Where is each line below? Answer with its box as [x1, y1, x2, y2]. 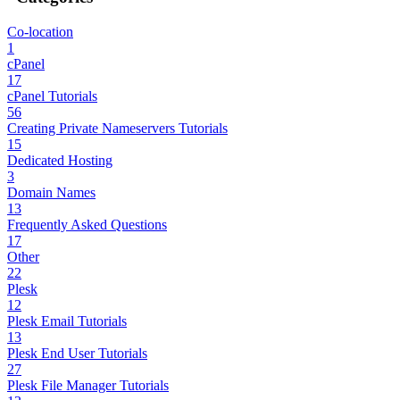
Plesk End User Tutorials [7, 346, 147, 362]
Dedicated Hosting [7, 153, 112, 169]
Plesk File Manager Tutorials [7, 378, 169, 394]
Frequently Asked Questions [7, 217, 167, 233]
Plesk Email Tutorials [7, 313, 127, 329]
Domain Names [7, 185, 96, 201]
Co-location [7, 24, 73, 40]
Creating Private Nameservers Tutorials [7, 121, 228, 137]
